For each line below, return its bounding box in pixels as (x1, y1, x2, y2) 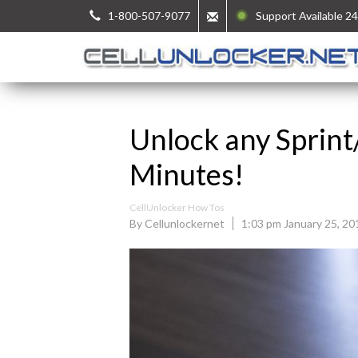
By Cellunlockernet (129, 217, 225, 230)
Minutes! (129, 157, 244, 192)
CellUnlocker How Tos (129, 201, 225, 213)
